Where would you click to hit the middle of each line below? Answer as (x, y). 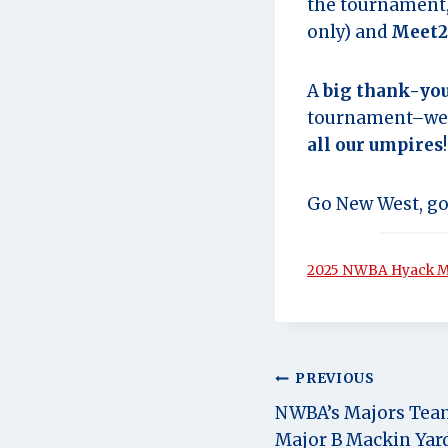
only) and (349, 31)
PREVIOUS (335, 379)
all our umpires (375, 144)
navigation (347, 426)
